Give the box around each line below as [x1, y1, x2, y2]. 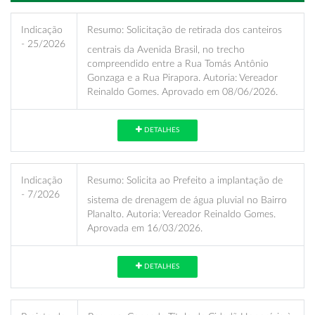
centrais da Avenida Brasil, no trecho [87, 44, 245, 55]
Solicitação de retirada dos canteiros [124, 24, 282, 35]
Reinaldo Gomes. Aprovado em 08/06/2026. [87, 86, 278, 97]
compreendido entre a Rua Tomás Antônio [87, 58, 269, 69]
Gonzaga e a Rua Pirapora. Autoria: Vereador [87, 72, 278, 83]
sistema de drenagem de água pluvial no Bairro [87, 194, 287, 205]
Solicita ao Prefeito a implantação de [124, 174, 283, 186]
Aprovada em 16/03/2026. [87, 222, 202, 233]
